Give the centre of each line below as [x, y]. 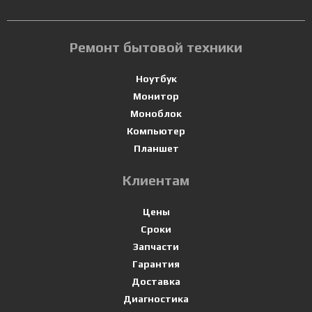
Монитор [156, 96]
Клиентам [156, 180]
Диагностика [156, 299]
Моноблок [156, 114]
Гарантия [156, 264]
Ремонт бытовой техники [156, 47]
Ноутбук [156, 79]
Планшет [156, 148]
